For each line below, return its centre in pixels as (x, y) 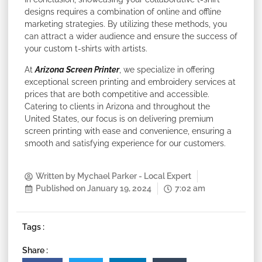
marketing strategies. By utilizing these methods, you (126, 24)
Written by (56, 176)
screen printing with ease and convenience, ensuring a (128, 131)
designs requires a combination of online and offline (123, 12)
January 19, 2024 (119, 189)
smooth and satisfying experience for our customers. (125, 143)
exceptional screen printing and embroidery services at (130, 82)
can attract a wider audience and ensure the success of (131, 37)
